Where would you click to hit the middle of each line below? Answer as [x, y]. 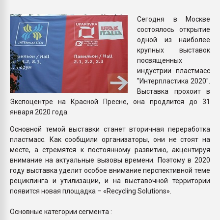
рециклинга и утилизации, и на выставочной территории [110, 180]
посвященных [160, 60]
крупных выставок [174, 50]
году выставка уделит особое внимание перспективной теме [110, 170]
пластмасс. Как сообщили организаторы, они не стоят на [110, 139]
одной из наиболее [174, 40]
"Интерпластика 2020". [174, 81]
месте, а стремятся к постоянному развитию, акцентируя [110, 150]
